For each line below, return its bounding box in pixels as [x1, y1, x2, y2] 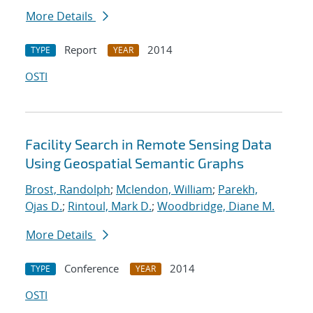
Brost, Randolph [25, 182, 110, 198]
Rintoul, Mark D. [68, 198, 152, 214]
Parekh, [218, 182, 258, 198]
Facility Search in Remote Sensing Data [25, 136, 272, 153]
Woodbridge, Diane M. [157, 198, 275, 214]
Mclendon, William [116, 182, 212, 198]
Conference [64, 261, 119, 276]
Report [64, 43, 96, 57]
